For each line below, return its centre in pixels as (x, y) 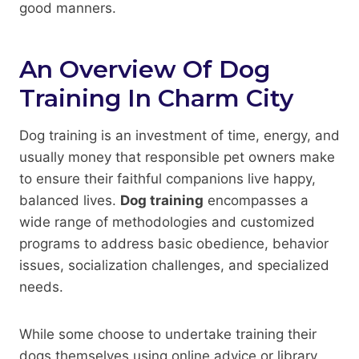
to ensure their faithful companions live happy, (167, 178)
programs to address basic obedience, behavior (174, 243)
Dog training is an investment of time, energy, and (179, 135)
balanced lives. (70, 200)
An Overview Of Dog (145, 69)
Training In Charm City (156, 98)
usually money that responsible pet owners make (177, 157)
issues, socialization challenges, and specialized (174, 265)
